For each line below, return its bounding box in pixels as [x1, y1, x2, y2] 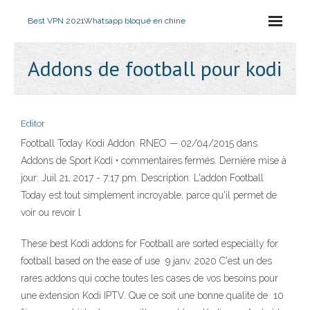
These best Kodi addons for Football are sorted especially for [21, 238, 278, 249]
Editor [21, 118, 45, 129]
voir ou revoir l [21, 207, 81, 218]
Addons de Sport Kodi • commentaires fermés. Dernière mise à [21, 155, 286, 166]
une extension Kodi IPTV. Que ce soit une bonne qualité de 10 [21, 290, 284, 301]
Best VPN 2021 [28, 16, 84, 26]
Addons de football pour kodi [28, 55, 282, 82]
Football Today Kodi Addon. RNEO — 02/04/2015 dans [21, 138, 257, 149]
